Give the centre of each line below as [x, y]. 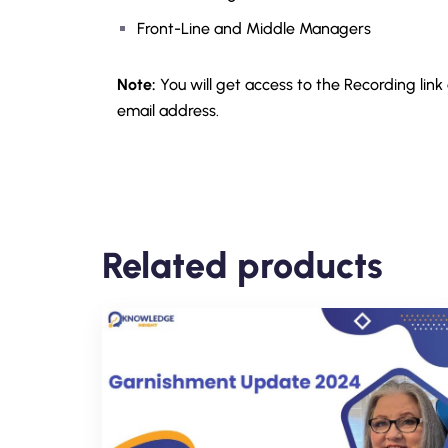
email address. [168, 110]
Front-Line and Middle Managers [254, 28]
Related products [242, 265]
